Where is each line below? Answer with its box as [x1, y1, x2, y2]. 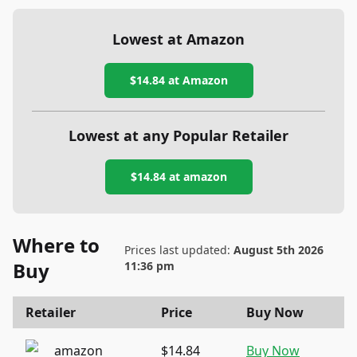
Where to [13, 231, 100, 258]
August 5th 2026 [233, 241, 324, 257]
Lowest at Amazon [112, 29, 245, 49]
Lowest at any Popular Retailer [69, 125, 288, 145]
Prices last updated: [124, 241, 234, 257]
